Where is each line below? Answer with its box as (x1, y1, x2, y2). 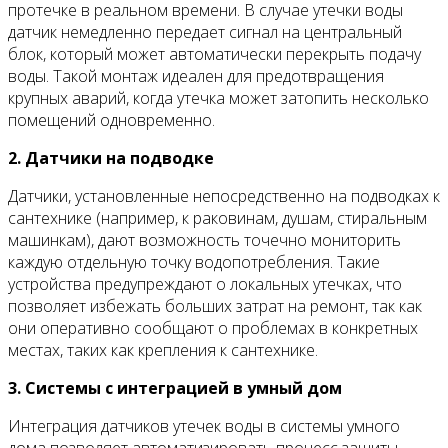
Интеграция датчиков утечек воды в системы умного (8, 415, 400, 437)
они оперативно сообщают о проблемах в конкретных (8, 317, 418, 339)
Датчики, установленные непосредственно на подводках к (8, 185, 440, 207)
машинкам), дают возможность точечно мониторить (8, 229, 401, 251)
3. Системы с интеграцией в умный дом (8, 377, 342, 399)
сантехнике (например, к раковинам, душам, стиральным (8, 207, 427, 229)
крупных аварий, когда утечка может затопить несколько (8, 87, 429, 109)
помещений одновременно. (8, 109, 215, 131)
